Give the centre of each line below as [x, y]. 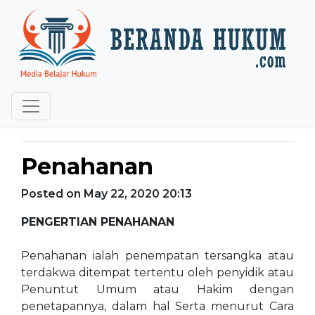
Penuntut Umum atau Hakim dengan [157, 289]
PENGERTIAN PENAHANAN [99, 222]
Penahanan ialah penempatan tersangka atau [157, 256]
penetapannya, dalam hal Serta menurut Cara [157, 306]
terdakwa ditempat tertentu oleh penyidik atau [157, 272]
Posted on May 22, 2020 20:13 [107, 194]
